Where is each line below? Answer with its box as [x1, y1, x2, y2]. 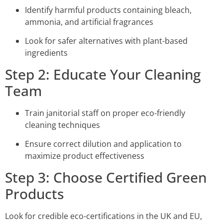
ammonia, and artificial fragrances [25, 16, 153, 28]
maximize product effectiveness [25, 150, 144, 162]
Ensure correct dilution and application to [25, 138, 182, 150]
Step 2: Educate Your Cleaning [5, 64, 201, 84]
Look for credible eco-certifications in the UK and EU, [5, 210, 202, 222]
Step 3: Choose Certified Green [5, 167, 207, 187]
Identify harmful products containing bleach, [25, 4, 192, 16]
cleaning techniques [25, 119, 100, 130]
